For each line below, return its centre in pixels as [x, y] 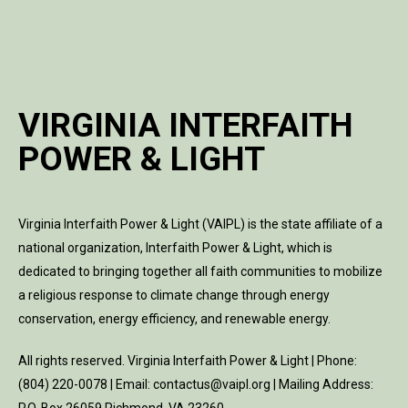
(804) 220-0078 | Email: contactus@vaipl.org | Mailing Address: [196, 384]
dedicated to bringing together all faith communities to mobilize [200, 271]
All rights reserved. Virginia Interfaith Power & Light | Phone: [188, 361]
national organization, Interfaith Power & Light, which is [175, 248]
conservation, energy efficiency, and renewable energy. [174, 319]
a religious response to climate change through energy [174, 295]
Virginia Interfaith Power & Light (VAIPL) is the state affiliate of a [200, 224]
